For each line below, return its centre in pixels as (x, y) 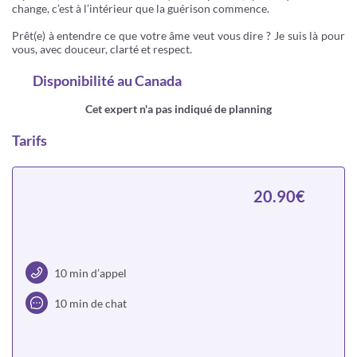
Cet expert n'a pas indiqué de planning (178, 109)
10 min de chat (90, 303)
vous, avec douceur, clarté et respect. (102, 49)
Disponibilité (74, 80)
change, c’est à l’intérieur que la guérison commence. (141, 8)
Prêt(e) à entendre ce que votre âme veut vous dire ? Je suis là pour (178, 35)
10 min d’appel (90, 273)
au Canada (148, 80)
